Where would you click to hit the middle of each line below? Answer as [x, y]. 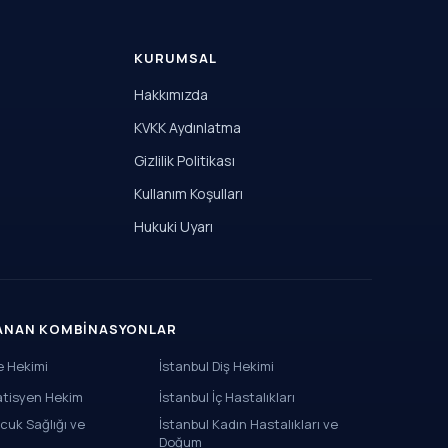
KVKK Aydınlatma [187, 127]
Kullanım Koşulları [188, 193]
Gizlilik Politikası [184, 160]
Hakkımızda [170, 94]
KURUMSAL [175, 58]
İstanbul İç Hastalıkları [227, 397]
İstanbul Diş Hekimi [217, 366]
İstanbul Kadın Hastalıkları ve [249, 424]
